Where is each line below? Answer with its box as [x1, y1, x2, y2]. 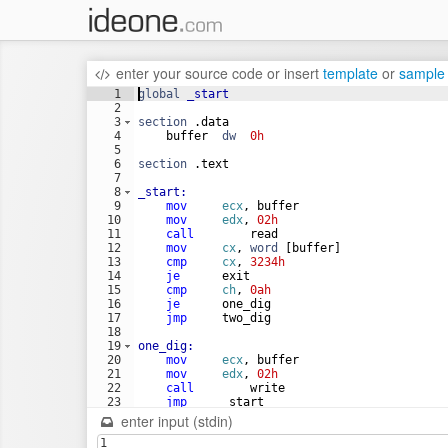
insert [283, 63, 319, 83]
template [322, 63, 378, 83]
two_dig [187, 311, 271, 325]
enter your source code [111, 63, 267, 83]
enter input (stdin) [116, 411, 233, 431]
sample [398, 63, 445, 83]
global [138, 87, 180, 101]
